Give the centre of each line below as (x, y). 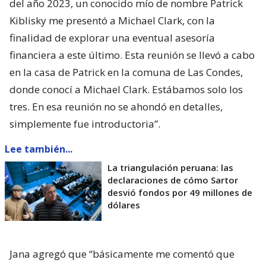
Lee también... (39, 149)
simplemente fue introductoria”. (85, 123)
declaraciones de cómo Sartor (173, 180)
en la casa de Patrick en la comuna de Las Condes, (126, 72)
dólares (124, 205)
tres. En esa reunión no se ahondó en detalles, (116, 106)
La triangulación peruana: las (170, 167)
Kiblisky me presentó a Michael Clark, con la (112, 20)
